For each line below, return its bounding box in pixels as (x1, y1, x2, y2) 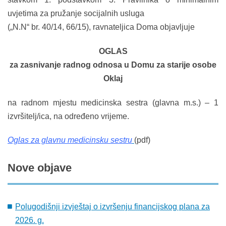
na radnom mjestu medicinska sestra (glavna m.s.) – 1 (8, 98, 218, 107)
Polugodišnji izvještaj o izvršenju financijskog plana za (15, 202, 210, 211)
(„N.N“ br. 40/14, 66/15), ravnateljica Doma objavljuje (8, 23, 195, 31)
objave (37, 161, 72, 175)
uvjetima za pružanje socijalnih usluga (8, 9, 144, 18)
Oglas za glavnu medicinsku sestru (8, 136, 132, 145)
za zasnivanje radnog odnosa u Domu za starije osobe (10, 60, 216, 69)
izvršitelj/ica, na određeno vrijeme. (8, 111, 129, 121)
